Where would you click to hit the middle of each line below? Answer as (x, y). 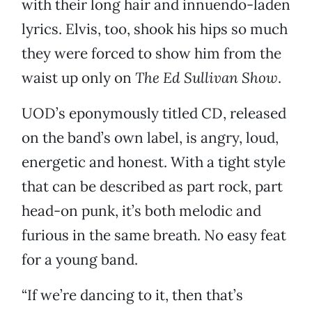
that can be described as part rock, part (152, 187)
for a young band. (80, 260)
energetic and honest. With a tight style (154, 162)
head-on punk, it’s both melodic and (141, 211)
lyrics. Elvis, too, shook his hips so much (155, 29)
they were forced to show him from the (151, 54)
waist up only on (78, 78)
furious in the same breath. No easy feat (154, 235)
